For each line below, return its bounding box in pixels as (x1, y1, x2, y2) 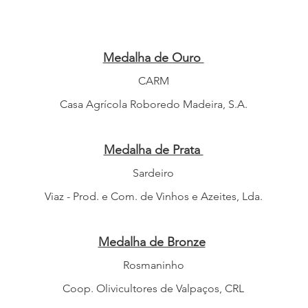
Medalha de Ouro (102, 50, 204, 65)
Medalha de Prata (103, 142, 203, 157)
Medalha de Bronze (98, 234, 206, 250)
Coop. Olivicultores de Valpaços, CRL (63, 282, 244, 295)
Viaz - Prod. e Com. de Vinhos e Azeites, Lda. (44, 190, 263, 203)
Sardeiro (133, 166, 174, 179)
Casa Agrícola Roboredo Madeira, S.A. (59, 98, 247, 111)
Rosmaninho (122, 258, 184, 272)
